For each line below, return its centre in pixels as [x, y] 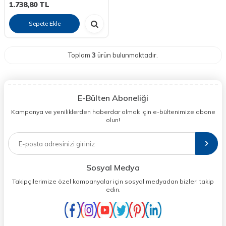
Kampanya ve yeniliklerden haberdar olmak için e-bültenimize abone [113, 112]
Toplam [80, 55]
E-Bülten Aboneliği [113, 98]
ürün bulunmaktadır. [127, 55]
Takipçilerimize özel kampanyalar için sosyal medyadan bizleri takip [113, 181]
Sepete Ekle [44, 23]
